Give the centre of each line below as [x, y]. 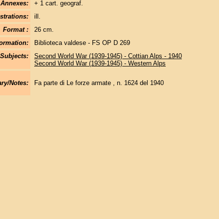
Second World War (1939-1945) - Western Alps [100, 63]
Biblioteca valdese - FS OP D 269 [82, 43]
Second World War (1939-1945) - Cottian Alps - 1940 [108, 56]
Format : [15, 30]
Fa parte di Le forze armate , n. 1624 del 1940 [99, 83]
